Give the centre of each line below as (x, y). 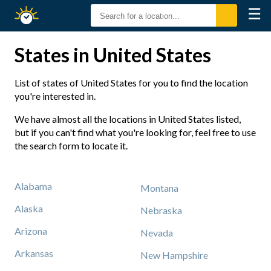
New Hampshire (174, 255)
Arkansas (34, 253)
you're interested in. (55, 96)
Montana (159, 188)
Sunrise (72, 16)
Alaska (29, 208)
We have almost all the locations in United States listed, (128, 119)
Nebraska (161, 210)
